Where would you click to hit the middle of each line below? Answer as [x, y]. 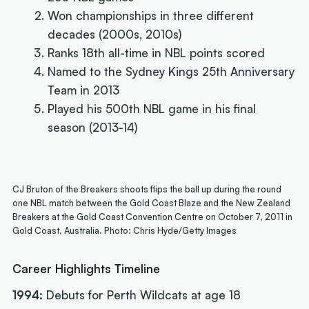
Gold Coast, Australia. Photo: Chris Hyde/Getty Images [125, 231]
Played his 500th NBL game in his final [152, 109]
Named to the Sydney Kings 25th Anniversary [171, 72]
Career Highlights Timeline [87, 269]
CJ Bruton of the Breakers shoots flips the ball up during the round [147, 189]
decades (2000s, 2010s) [115, 34]
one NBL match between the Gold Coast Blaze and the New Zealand [152, 203]
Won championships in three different [151, 16]
